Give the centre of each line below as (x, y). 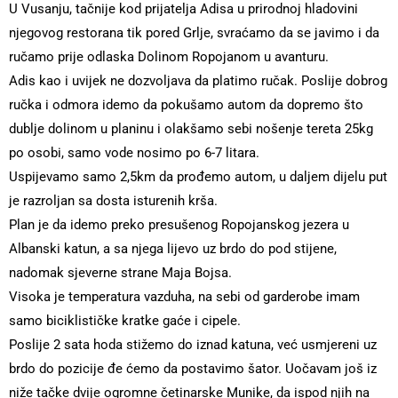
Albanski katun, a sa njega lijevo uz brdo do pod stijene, (173, 249)
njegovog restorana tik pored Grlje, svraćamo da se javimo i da (194, 33)
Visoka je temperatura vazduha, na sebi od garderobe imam (184, 297)
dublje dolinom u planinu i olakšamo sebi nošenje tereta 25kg (191, 129)
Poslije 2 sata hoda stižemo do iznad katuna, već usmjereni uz (193, 345)
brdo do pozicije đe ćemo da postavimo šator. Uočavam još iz (193, 369)
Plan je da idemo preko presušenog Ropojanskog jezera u (179, 225)
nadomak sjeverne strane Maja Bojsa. (120, 273)
